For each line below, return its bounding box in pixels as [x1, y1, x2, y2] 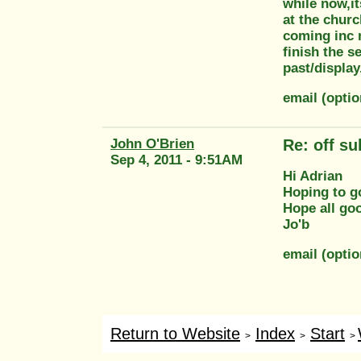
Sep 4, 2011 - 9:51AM [110, 151, 243, 168]
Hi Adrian [283, 168, 342, 184]
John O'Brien [110, 135, 194, 151]
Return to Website [110, 324, 240, 342]
